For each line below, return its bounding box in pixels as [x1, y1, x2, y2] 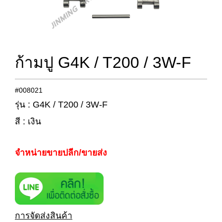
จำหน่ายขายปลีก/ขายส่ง [15, 147, 107, 158]
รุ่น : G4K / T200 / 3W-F [15, 99, 108, 110]
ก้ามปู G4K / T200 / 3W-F [15, 54, 191, 72]
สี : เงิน [15, 116, 41, 127]
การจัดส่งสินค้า [15, 211, 72, 221]
